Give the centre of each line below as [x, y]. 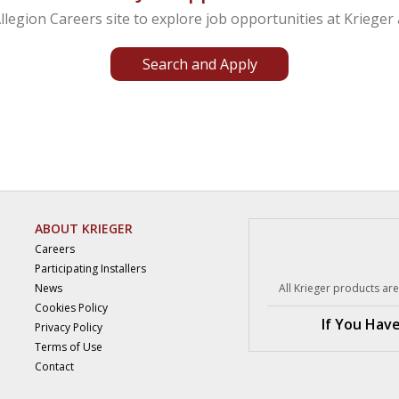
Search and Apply [199, 64]
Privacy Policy [69, 327]
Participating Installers [90, 269]
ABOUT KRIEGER [84, 228]
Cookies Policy [71, 308]
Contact [54, 366]
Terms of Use [69, 347]
